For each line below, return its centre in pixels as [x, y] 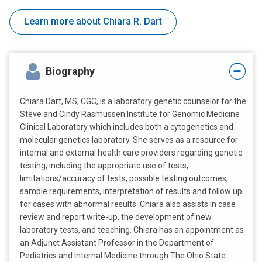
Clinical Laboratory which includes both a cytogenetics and [127, 127]
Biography [70, 71]
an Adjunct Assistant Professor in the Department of [117, 243]
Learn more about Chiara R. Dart [93, 22]
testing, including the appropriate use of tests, [104, 166]
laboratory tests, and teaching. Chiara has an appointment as [132, 230]
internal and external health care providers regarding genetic [131, 153]
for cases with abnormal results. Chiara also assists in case [128, 204]
